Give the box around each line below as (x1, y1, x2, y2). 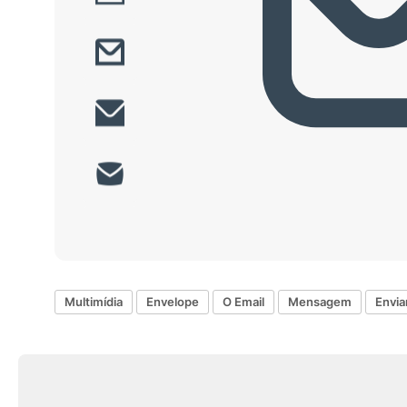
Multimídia (65, 294, 123, 310)
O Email (223, 294, 264, 310)
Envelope (146, 294, 199, 310)
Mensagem (288, 294, 352, 310)
